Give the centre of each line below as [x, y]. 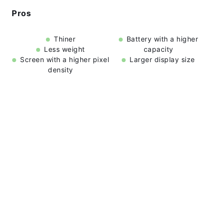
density [61, 69]
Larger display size [162, 59]
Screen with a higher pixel [65, 59]
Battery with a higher [162, 39]
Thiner [65, 39]
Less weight [65, 49]
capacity [158, 49]
